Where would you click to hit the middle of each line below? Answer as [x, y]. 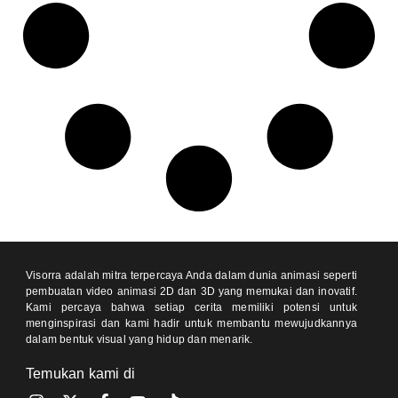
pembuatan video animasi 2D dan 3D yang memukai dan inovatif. [191, 291]
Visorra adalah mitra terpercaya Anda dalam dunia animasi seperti [191, 275]
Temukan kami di [80, 373]
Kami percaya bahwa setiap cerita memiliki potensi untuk [191, 307]
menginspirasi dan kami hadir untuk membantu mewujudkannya [191, 323]
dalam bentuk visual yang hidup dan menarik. [139, 339]
